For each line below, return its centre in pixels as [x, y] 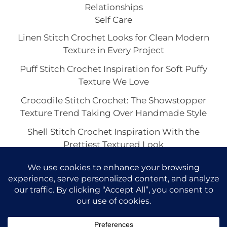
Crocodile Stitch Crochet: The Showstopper [113, 101]
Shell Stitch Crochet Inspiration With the [113, 132]
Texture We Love [113, 82]
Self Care [113, 20]
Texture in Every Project [113, 50]
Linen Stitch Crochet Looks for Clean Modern [113, 38]
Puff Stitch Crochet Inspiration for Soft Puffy [113, 69]
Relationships [113, 7]
